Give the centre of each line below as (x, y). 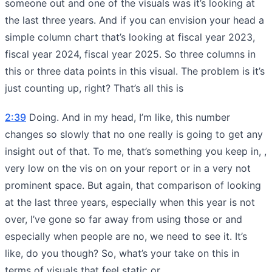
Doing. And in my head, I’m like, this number (128, 117)
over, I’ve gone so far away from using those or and (124, 219)
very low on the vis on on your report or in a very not (128, 168)
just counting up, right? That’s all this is (94, 88)
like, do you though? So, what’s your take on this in (122, 253)
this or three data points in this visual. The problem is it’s (135, 71)
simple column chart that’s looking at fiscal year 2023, (130, 37)
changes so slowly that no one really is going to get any (134, 134)
